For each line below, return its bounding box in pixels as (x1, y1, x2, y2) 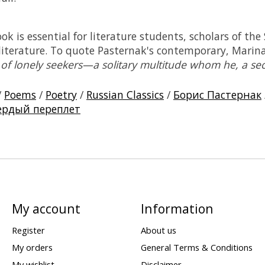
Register (11, 224, 45, 236)
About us (140, 224, 176, 236)
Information (140, 200, 214, 218)
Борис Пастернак (173, 88, 261, 102)
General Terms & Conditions (140, 241, 253, 253)
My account (11, 200, 80, 218)
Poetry (46, 88, 77, 102)
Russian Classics (86, 88, 164, 102)
